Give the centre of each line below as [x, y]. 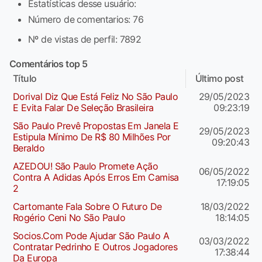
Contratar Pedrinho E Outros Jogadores [95, 247]
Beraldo [29, 148]
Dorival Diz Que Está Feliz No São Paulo [96, 96]
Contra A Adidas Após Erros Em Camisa [96, 177]
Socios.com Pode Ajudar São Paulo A [91, 235]
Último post [219, 78]
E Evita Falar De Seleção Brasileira [83, 107]
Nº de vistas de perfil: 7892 [85, 39]
